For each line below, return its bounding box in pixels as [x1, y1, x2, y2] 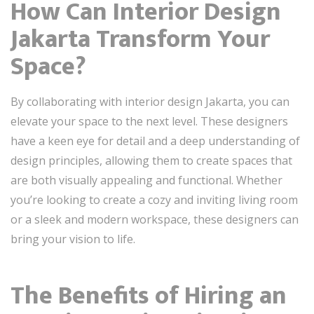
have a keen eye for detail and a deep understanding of [11, 133, 300, 149]
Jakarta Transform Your [11, 18, 270, 60]
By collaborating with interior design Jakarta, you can [11, 94, 289, 109]
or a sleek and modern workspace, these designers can [11, 212, 299, 227]
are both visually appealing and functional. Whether [11, 172, 282, 188]
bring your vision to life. [11, 231, 135, 247]
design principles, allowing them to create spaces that [11, 153, 292, 168]
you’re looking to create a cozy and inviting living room [11, 192, 298, 207]
